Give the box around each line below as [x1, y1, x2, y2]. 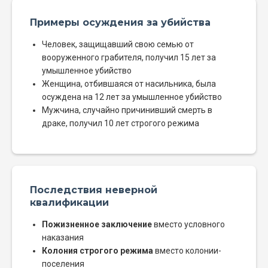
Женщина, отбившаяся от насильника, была [42, 79, 216, 89]
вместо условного [152, 220, 225, 230]
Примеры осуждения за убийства [30, 17, 211, 29]
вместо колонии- [153, 246, 221, 256]
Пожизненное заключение [42, 220, 152, 230]
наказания [42, 233, 84, 243]
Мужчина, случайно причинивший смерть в [42, 105, 212, 115]
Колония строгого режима [42, 246, 153, 256]
